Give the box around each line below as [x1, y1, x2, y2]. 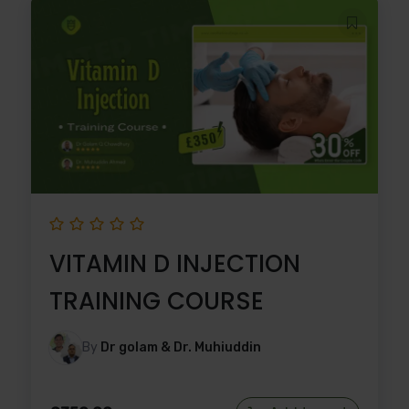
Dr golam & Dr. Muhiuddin [100, 339, 261, 355]
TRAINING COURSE [49, 284, 264, 318]
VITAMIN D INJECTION [49, 246, 300, 280]
